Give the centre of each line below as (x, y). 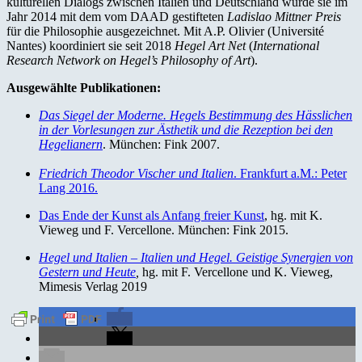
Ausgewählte (43, 87)
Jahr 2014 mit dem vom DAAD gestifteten (117, 16)
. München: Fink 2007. (161, 144)
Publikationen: (122, 87)
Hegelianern (71, 144)
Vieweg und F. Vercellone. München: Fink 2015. (164, 229)
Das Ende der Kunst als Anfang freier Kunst (152, 215)
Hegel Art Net (210, 45)
